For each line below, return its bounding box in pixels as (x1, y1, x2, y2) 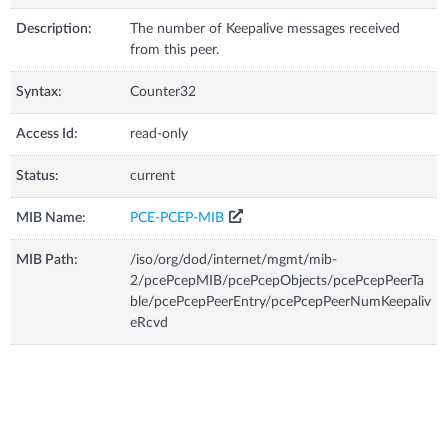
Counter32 (130, 84, 197, 99)
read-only (130, 126, 189, 141)
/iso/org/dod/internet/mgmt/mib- (130, 252, 338, 267)
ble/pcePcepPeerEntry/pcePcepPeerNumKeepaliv (130, 294, 432, 309)
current (130, 168, 176, 183)
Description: (16, 21, 93, 36)
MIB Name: (16, 210, 87, 225)
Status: (16, 168, 60, 183)
